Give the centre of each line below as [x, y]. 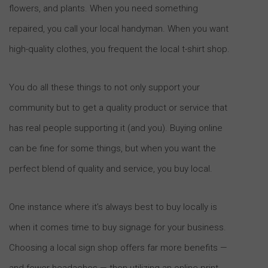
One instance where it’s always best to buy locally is [113, 207]
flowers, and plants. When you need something [103, 8]
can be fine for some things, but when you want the [112, 148]
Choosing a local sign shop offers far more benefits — [118, 247]
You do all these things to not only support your [104, 87]
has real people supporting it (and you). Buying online [116, 128]
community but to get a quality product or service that [118, 107]
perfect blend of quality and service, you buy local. [111, 168]
